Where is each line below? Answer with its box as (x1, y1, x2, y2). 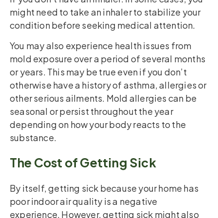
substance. (10, 131, 56, 143)
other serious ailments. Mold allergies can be (10, 92, 197, 104)
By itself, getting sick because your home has (10, 182, 199, 194)
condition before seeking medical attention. (10, 19, 196, 31)
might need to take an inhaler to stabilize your (10, 6, 201, 18)
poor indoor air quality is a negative (10, 195, 158, 207)
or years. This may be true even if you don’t (10, 66, 187, 77)
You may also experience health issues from (10, 39, 192, 51)
